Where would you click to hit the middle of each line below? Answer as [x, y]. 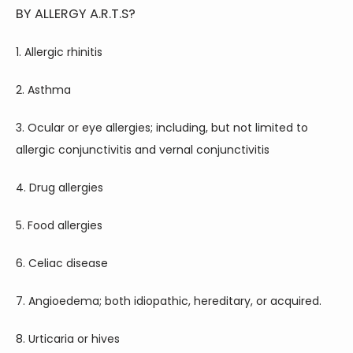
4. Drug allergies [59, 188]
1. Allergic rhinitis [59, 52]
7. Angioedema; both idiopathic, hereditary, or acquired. [169, 301]
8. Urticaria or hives [68, 339]
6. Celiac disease [62, 263]
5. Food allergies [59, 225]
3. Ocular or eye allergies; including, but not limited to [162, 128]
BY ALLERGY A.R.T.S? [76, 14]
